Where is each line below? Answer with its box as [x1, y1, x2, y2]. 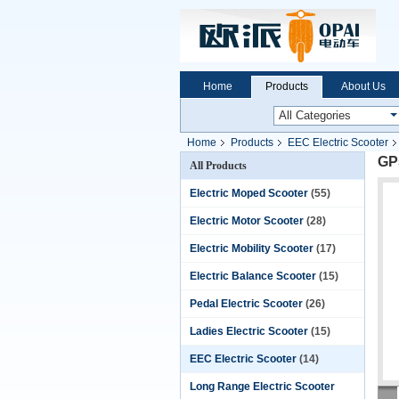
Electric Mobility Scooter [190, 242, 313, 255]
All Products [190, 159, 247, 172]
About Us [341, 80, 386, 93]
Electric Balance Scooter [190, 270, 316, 282]
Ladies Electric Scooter [190, 325, 308, 338]
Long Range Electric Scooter [190, 380, 335, 393]
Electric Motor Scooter [190, 215, 304, 227]
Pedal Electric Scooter [190, 297, 303, 310]
